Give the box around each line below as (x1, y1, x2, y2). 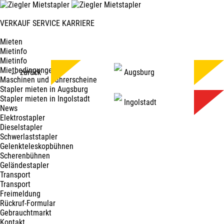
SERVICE (32, 18, 60, 28)
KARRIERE (62, 18, 94, 28)
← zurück (10, 67, 41, 77)
